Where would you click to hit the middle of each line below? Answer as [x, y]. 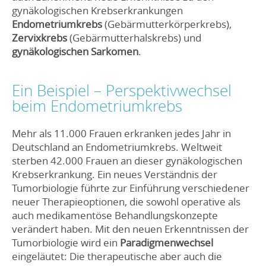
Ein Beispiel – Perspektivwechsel [122, 90]
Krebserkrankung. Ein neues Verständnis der [115, 175]
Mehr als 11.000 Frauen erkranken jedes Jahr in [121, 134]
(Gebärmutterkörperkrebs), [168, 24]
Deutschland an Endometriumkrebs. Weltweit [117, 147]
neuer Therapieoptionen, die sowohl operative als [126, 202]
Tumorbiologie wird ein [66, 243]
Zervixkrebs [41, 38]
